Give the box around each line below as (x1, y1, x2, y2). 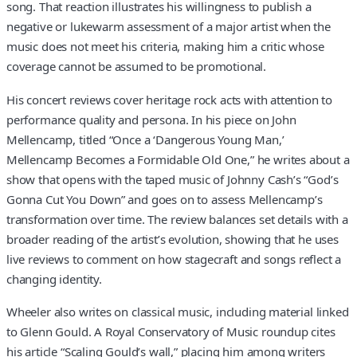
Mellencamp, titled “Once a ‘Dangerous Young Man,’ (6, 131, 284, 147)
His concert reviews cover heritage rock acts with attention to (6, 91, 333, 108)
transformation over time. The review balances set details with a (6, 210, 348, 227)
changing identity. (6, 270, 102, 287)
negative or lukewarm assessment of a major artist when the (6, 18, 331, 35)
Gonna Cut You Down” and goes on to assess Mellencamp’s (6, 190, 323, 207)
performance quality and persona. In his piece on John (6, 111, 296, 127)
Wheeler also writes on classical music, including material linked (6, 304, 349, 320)
